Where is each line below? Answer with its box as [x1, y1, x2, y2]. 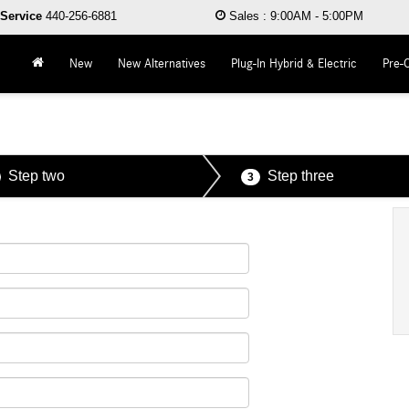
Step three [267, 168, 334, 184]
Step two [7, 168, 65, 184]
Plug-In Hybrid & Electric [231, 58, 357, 70]
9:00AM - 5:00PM [267, 9, 363, 24]
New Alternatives [118, 58, 205, 70]
